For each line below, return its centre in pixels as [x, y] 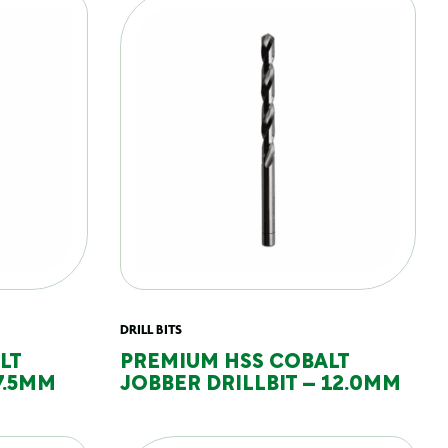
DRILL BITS [151, 329]
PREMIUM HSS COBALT [234, 363]
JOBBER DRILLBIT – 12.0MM [260, 385]
